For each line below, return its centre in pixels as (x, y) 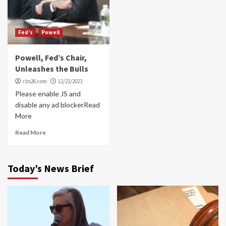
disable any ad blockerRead (58, 104)
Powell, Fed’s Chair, (51, 57)
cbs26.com (35, 81)
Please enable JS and (48, 93)
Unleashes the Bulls (52, 68)
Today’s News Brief (51, 168)
